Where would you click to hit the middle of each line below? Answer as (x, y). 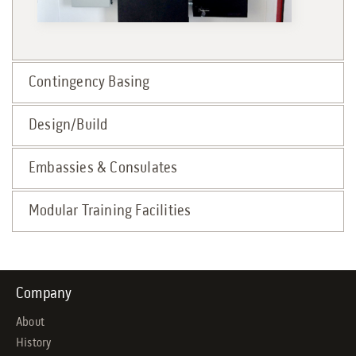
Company (44, 294)
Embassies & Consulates (103, 168)
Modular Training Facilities (110, 211)
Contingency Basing (89, 82)
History (34, 343)
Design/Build (68, 125)
